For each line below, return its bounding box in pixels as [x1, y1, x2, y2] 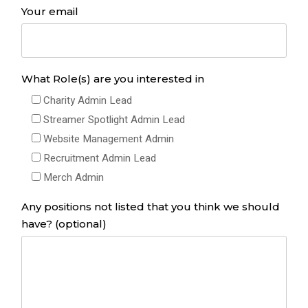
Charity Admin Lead [43, 93, 132, 108]
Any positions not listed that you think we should [21, 200, 280, 213]
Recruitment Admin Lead [43, 151, 156, 166]
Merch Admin [43, 170, 104, 185]
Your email [21, 5, 78, 18]
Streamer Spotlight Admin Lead [43, 112, 185, 127]
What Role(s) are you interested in [21, 72, 204, 85]
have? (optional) [21, 217, 107, 230]
